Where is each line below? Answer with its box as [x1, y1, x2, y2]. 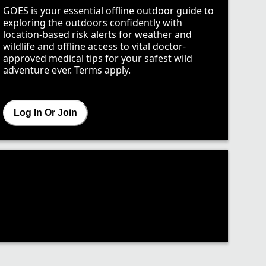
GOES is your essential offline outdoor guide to [3, 4, 214, 18]
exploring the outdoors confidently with [3, 16, 183, 30]
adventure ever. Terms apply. [3, 64, 131, 77]
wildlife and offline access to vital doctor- [3, 40, 186, 53]
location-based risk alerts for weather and [3, 28, 192, 42]
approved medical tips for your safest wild [3, 52, 193, 65]
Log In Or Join [14, 107, 78, 118]
